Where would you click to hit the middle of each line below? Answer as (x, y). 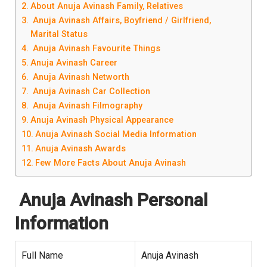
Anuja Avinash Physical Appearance (102, 120)
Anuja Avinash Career (74, 63)
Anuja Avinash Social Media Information (116, 135)
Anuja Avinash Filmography (86, 106)
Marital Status (59, 35)
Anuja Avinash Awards (80, 149)
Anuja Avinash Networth (80, 77)
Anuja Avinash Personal (111, 200)
